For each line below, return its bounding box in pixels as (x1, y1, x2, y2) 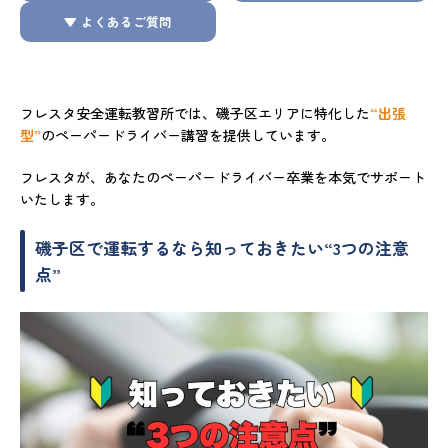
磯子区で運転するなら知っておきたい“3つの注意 (35, 236, 409, 261)
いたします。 (20, 189, 104, 210)
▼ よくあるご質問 (63, 12, 172, 32)
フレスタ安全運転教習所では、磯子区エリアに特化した (20, 103, 370, 124)
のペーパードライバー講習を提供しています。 (41, 125, 335, 146)
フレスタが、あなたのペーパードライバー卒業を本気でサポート (20, 167, 426, 188)
